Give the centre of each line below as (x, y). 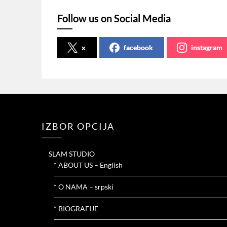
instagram (207, 47)
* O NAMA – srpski (84, 187)
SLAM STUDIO (72, 154)
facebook (139, 47)
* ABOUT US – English (88, 165)
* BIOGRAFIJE (76, 209)
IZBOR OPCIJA (78, 126)
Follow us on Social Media (114, 18)
